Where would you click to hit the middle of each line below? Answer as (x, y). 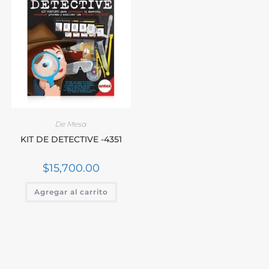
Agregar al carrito (71, 192)
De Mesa (71, 124)
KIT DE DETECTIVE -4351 (71, 139)
